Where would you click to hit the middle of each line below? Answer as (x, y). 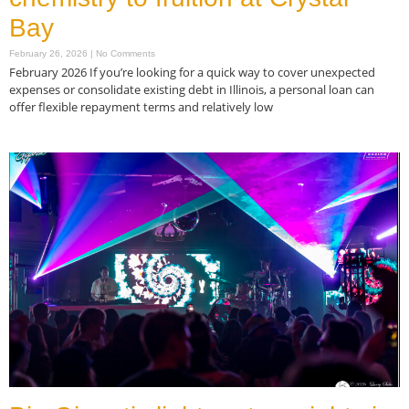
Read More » (41, 143)
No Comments (124, 54)
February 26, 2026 (50, 54)
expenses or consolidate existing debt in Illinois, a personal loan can (192, 90)
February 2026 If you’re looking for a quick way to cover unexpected (192, 73)
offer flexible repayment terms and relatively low (141, 107)
